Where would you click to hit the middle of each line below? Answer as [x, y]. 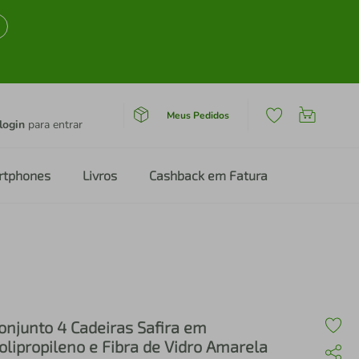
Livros [100, 175]
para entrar [54, 125]
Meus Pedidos [198, 115]
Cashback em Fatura [208, 175]
